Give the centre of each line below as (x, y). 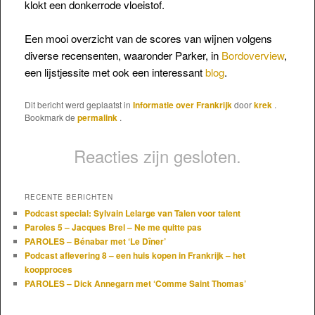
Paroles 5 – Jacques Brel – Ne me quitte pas (113, 227)
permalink (98, 117)
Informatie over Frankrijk (182, 104)
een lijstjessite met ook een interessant (115, 72)
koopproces (48, 269)
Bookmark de (51, 117)
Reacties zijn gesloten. (157, 155)
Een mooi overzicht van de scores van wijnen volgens (148, 39)
